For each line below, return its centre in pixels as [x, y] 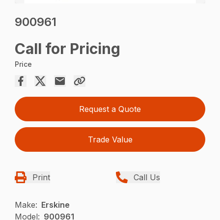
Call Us [147, 178]
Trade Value [110, 140]
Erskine [56, 205]
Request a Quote [110, 109]
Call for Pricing [68, 49]
